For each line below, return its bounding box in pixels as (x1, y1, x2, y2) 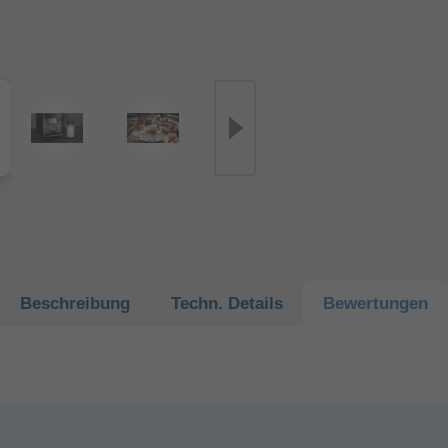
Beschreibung (20, 293, 131, 313)
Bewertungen (322, 293, 428, 313)
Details (227, 293, 283, 313)
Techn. (170, 293, 228, 313)
